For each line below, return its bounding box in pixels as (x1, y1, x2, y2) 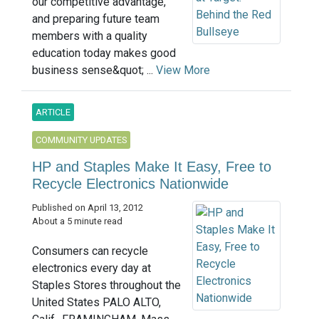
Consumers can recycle (32, 244, 148, 258)
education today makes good (32, 46, 176, 61)
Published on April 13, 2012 (32, 202, 143, 214)
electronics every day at (32, 261, 151, 275)
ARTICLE (36, 107, 70, 118)
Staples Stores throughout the (32, 278, 181, 292)
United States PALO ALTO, (32, 295, 161, 309)
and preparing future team (32, 12, 159, 26)
